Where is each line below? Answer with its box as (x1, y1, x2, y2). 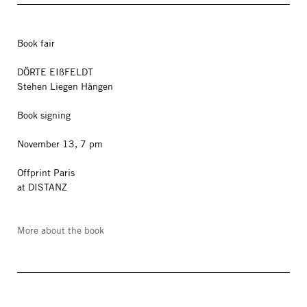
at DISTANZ (17, 181, 70, 193)
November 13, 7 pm (17, 138, 106, 150)
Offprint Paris (17, 167, 77, 179)
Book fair (17, 37, 55, 49)
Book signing (17, 109, 71, 121)
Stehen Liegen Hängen (17, 80, 113, 93)
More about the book (17, 224, 104, 236)
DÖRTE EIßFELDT (17, 66, 93, 78)
